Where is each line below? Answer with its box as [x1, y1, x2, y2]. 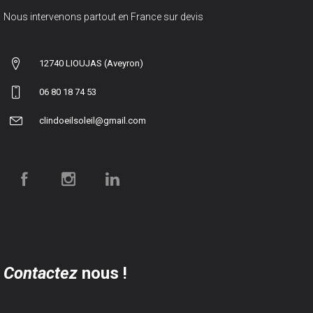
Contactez [3, 263, 78, 283]
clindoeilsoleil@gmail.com [39, 115, 146, 126]
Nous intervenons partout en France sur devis [3, 10, 203, 22]
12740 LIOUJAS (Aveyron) [39, 57, 143, 68]
